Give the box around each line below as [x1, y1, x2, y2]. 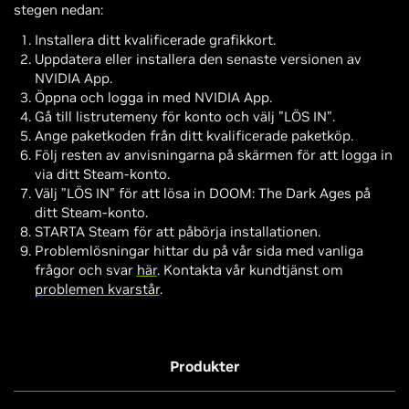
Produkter [169, 357, 240, 375]
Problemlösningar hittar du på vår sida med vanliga [34, 242, 363, 259]
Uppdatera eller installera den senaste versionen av [34, 50, 362, 68]
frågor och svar [34, 261, 137, 278]
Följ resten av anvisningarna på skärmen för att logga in [34, 146, 393, 163]
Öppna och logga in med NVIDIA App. [34, 89, 272, 106]
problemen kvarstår [34, 280, 160, 298]
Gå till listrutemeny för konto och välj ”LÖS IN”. [34, 108, 335, 125]
